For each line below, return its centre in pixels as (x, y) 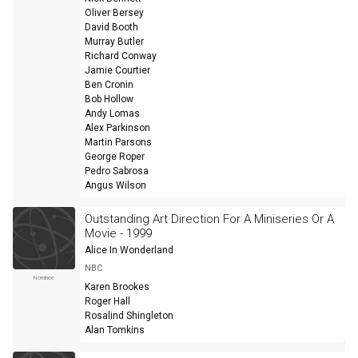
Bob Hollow (109, 99)
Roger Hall (107, 302)
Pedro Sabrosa (116, 171)
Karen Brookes (117, 287)
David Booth (111, 28)
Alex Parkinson (117, 128)
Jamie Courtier (117, 71)
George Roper (114, 157)
